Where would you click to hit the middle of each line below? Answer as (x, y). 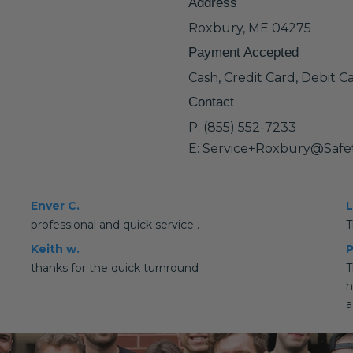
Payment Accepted (243, 52)
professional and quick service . (115, 225)
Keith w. (55, 249)
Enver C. (55, 206)
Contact (211, 102)
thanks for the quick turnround (114, 268)
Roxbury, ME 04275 (250, 28)
